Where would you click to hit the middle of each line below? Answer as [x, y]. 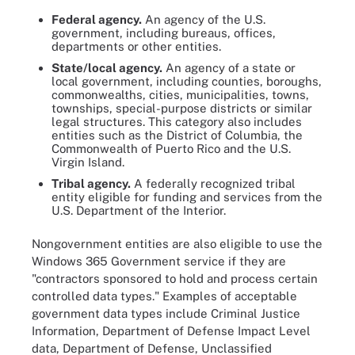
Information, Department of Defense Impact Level [171, 330]
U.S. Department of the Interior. [139, 210]
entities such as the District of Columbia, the [177, 135]
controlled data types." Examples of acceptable [164, 296]
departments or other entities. [136, 46]
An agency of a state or [229, 68]
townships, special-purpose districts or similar [182, 108]
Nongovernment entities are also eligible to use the [177, 243]
